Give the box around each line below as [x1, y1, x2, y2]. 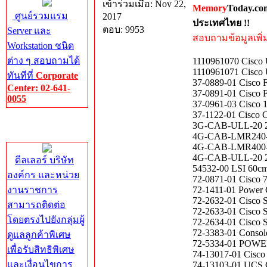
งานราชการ [7, 185, 58, 195]
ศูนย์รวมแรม [13, 11, 68, 21]
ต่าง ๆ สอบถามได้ [7, 55, 80, 66]
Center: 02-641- [7, 83, 70, 93]
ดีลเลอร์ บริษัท [15, 155, 74, 165]
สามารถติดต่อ [7, 200, 66, 210]
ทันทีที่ [7, 70, 36, 80]
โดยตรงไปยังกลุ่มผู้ [7, 215, 85, 225]
